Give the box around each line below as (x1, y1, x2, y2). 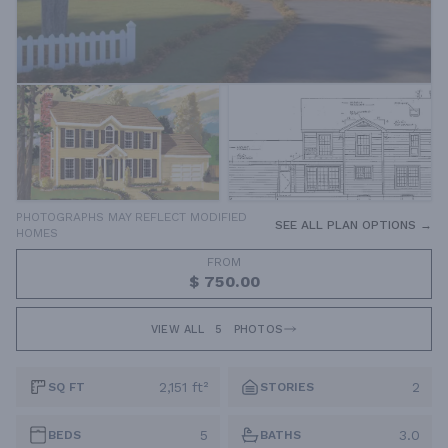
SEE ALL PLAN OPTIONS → (275, 218, 432, 233)
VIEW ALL (150, 322, 209, 336)
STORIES (260, 380, 314, 395)
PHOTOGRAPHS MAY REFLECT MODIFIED (16, 210, 247, 225)
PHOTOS (229, 322, 284, 336)
